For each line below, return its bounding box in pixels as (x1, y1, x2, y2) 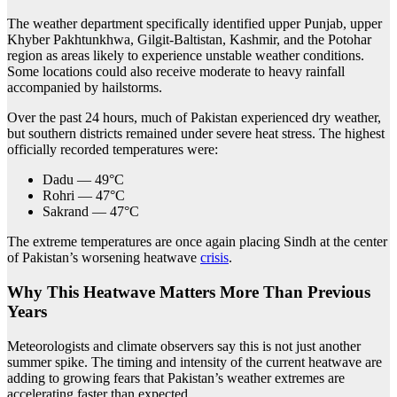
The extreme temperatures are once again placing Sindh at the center (7, 234, 387, 250)
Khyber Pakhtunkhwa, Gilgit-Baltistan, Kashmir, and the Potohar (7, 32, 371, 48)
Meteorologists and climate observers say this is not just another (7, 338, 361, 354)
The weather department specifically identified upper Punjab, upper (7, 16, 382, 32)
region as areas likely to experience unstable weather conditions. (7, 48, 364, 64)
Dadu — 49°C (43, 172, 124, 188)
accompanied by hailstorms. (7, 80, 162, 96)
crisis (200, 250, 229, 266)
